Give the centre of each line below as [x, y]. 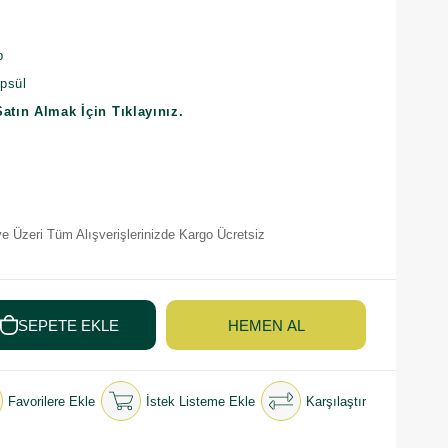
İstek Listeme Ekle [200, 401]
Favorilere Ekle [51, 401]
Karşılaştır [336, 401]
